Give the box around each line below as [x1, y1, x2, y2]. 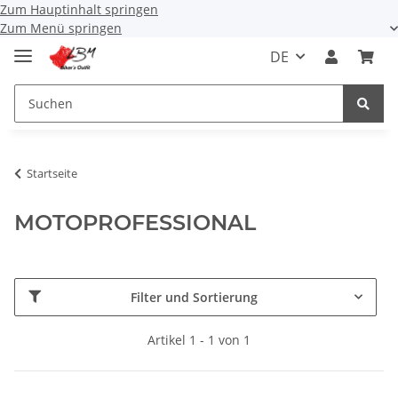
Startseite [27, 164, 77, 181]
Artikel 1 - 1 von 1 [147, 330, 251, 348]
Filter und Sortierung [131, 288, 258, 306]
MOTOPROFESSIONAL [14, 209, 256, 235]
